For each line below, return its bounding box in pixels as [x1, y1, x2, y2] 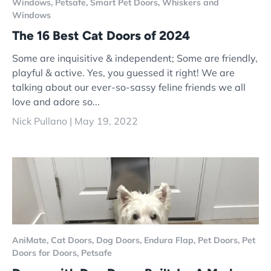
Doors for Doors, [12, 247, 81, 258]
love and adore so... [12, 95, 100, 108]
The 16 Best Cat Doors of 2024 [12, 28, 190, 44]
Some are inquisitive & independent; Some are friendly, [12, 51, 258, 64]
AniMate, [12, 234, 51, 246]
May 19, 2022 [74, 114, 138, 127]
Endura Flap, [144, 234, 198, 246]
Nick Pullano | [12, 114, 74, 127]
